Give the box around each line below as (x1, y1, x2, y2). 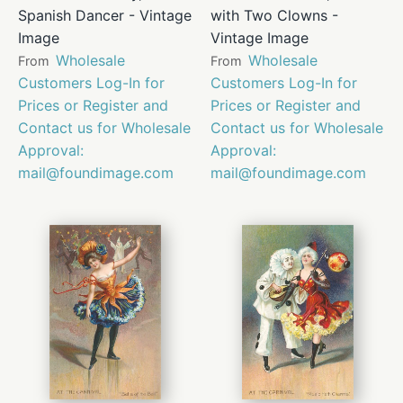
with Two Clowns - (210, 5, 338, 24)
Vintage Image (210, 28, 309, 47)
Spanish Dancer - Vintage (18, 5, 192, 24)
